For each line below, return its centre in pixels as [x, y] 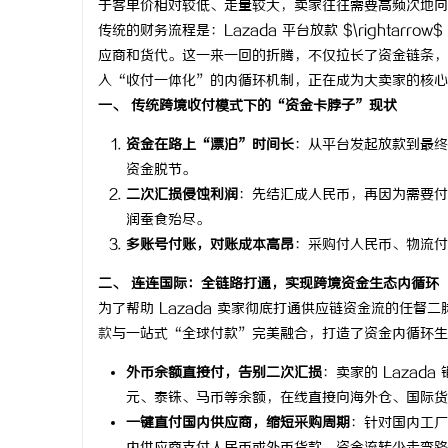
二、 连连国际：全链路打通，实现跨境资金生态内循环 [268, 284]
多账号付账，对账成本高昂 [210, 245]
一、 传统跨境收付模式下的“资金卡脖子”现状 [247, 106]
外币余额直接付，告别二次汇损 [224, 373]
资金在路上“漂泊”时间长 [210, 145]
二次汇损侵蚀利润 [182, 195]
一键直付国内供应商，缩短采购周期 [238, 423]
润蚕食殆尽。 [168, 220]
